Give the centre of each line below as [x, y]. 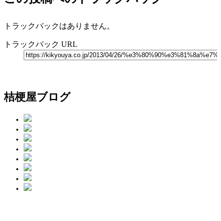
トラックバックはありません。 [59, 26]
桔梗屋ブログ [37, 97]
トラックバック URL [41, 44]
